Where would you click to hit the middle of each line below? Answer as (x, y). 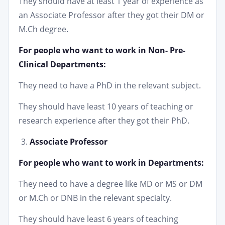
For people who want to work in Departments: (111, 163)
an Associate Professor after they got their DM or (111, 15)
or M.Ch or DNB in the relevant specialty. (95, 198)
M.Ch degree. (43, 29)
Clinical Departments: (62, 64)
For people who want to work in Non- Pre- (102, 50)
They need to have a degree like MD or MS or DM (110, 184)
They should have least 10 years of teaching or (106, 106)
